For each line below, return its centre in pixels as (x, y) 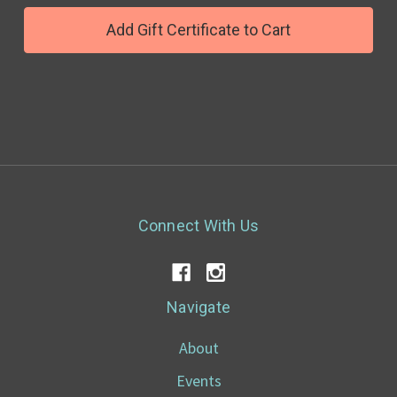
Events (198, 381)
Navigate (198, 307)
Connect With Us (198, 226)
